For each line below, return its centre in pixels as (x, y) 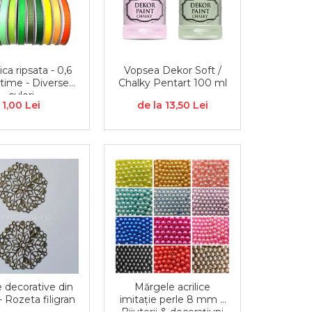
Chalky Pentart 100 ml (172, 83)
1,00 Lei (22, 106)
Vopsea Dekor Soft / (172, 71)
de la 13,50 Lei (172, 106)
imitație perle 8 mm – (173, 300)
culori (22, 96)
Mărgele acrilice (173, 287)
